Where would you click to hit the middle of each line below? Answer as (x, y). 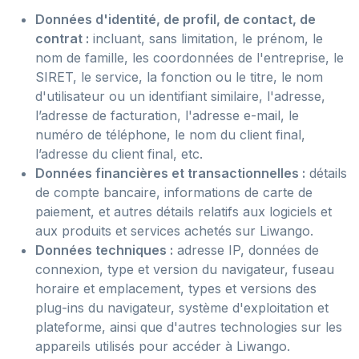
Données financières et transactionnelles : (170, 173)
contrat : (62, 38)
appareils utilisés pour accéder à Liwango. (163, 346)
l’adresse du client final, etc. (119, 154)
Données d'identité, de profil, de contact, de (175, 19)
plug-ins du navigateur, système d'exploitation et (182, 308)
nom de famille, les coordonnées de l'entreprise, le (190, 58)
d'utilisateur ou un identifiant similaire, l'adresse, (180, 96)
